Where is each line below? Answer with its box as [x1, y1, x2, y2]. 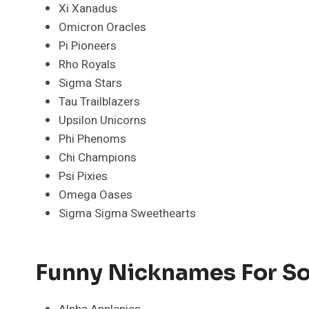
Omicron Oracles [59, 18, 146, 36]
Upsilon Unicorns [59, 111, 146, 129]
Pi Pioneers [59, 37, 117, 54]
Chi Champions [59, 148, 137, 166]
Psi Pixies [59, 167, 108, 185]
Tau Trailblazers [59, 92, 140, 110]
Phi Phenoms [59, 130, 126, 148]
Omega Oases [59, 186, 132, 203]
